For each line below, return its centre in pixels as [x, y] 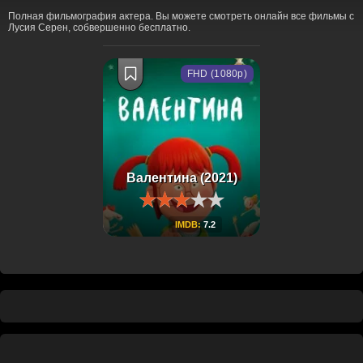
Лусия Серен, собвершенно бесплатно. [99, 28]
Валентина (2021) [181, 178]
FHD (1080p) [217, 74]
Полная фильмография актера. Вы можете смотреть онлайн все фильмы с [181, 16]
